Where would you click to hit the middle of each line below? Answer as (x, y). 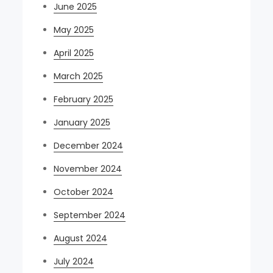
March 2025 (79, 76)
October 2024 (84, 192)
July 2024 (74, 261)
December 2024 (89, 146)
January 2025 (82, 122)
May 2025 (74, 30)
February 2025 (84, 99)
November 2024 (88, 169)
